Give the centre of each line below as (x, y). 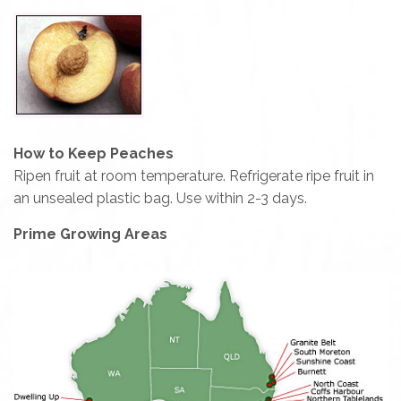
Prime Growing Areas (90, 234)
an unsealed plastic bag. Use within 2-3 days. (160, 198)
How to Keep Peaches (95, 153)
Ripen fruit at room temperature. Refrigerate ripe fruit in (194, 175)
